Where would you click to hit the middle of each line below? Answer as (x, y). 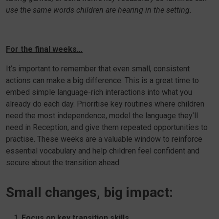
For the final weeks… (44, 49)
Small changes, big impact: (89, 192)
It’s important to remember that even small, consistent (98, 69)
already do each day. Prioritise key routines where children (105, 104)
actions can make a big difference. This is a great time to (102, 80)
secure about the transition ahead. (63, 163)
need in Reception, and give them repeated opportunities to (107, 127)
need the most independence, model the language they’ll (102, 116)
